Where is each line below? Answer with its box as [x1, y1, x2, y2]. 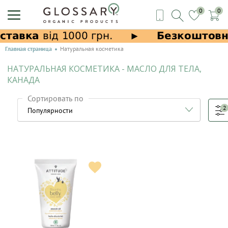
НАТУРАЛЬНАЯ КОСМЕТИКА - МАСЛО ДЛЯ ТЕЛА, [7, 63, 202, 74]
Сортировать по [27, 93, 83, 103]
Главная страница [5, 45, 52, 52]
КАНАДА [7, 74, 40, 85]
